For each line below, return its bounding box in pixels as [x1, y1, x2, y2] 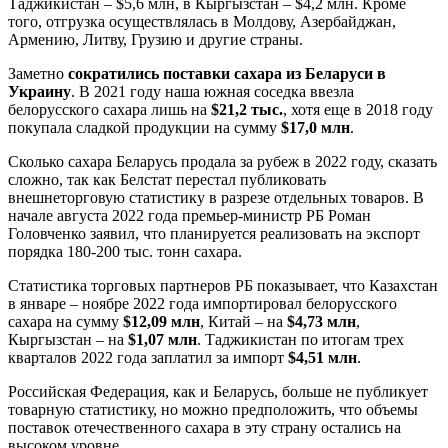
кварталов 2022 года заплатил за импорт [8, 349, 288, 367]
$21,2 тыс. [211, 101, 283, 119]
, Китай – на [200, 313, 287, 331]
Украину [8, 83, 71, 101]
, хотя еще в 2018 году [283, 101, 433, 119]
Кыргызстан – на [8, 331, 128, 349]
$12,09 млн [123, 313, 200, 331]
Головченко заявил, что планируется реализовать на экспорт [8, 225, 420, 243]
